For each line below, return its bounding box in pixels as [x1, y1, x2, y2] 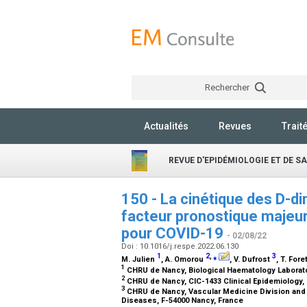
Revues [219, 121, 251, 132]
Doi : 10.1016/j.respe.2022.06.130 [121, 242, 241, 251]
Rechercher [204, 82, 251, 93]
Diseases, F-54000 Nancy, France [121, 295, 245, 305]
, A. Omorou [161, 255, 206, 264]
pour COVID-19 [121, 225, 227, 242]
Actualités [144, 121, 188, 132]
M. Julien [121, 255, 157, 264]
